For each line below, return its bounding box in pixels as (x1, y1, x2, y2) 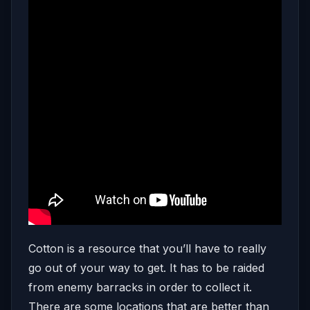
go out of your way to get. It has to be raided (28, 260, 264, 275)
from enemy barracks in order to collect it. (28, 280, 252, 294)
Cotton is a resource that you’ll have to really (28, 241, 266, 255)
